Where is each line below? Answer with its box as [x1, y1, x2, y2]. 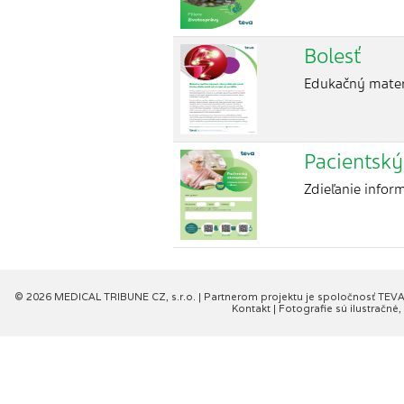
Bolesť [304, 43, 361, 70]
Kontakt [231, 302, 273, 316]
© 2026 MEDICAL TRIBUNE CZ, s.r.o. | [14, 290, 204, 304]
